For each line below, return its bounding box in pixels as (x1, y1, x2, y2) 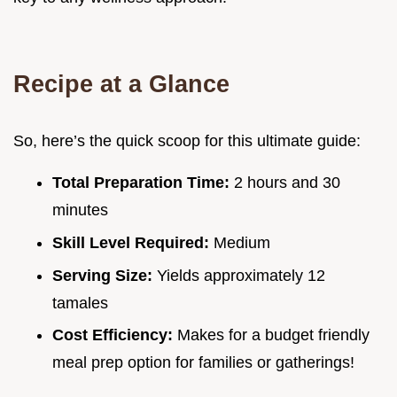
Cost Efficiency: (52, 326, 177, 345)
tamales (52, 293, 108, 312)
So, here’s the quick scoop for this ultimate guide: (13, 132, 361, 151)
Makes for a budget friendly (177, 326, 370, 345)
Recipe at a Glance (13, 70, 230, 98)
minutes (52, 201, 108, 220)
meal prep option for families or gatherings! (52, 354, 354, 372)
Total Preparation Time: (52, 174, 234, 192)
